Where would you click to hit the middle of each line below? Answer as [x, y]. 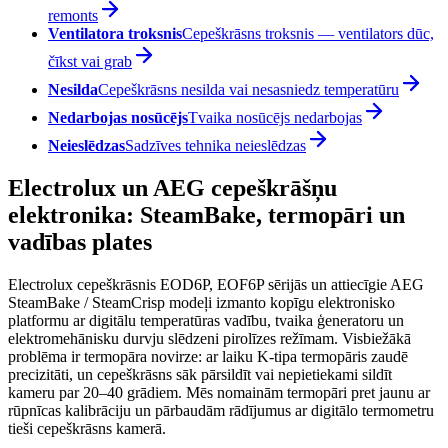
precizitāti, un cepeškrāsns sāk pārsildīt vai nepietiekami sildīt [200, 375]
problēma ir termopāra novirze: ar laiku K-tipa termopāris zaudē [208, 357]
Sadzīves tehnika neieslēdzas [215, 146]
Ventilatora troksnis [115, 34]
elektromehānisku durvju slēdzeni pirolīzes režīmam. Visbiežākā [209, 339]
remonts [73, 16]
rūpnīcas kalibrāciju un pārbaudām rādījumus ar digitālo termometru [221, 411]
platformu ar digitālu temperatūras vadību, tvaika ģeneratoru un [206, 321]
